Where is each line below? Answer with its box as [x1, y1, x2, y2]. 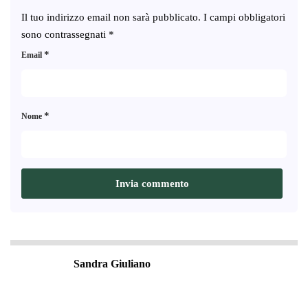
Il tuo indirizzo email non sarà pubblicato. [21, 12, 201, 23]
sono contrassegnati [21, 29, 109, 40]
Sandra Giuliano [74, 258, 151, 269]
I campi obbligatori [203, 12, 285, 23]
